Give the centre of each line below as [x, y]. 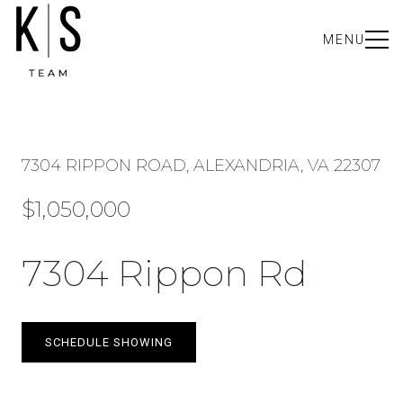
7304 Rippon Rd [165, 273]
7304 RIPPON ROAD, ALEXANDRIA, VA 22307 [201, 166]
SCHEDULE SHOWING [109, 342]
